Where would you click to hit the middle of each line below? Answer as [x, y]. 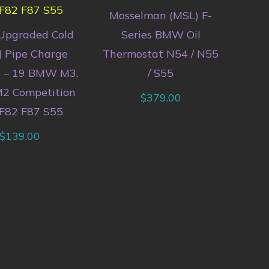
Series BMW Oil [161, 34]
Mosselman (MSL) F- [160, 15]
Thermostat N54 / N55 [160, 53]
